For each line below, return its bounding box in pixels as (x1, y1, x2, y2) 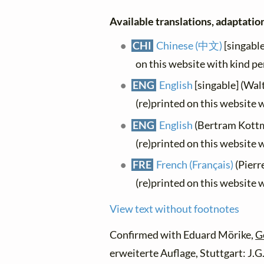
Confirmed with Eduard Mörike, (110, 229, 256, 242)
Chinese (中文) (156, 39, 222, 52)
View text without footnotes (110, 203, 240, 216)
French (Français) (156, 158, 233, 171)
